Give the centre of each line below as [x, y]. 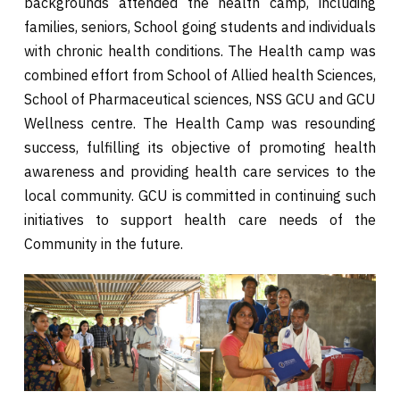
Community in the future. [104, 243]
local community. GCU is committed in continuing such [200, 195]
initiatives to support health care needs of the [200, 219]
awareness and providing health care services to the [200, 171]
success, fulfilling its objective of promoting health [200, 147]
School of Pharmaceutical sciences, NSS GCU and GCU [200, 99]
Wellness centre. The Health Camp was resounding [200, 123]
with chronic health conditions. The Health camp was [200, 50]
